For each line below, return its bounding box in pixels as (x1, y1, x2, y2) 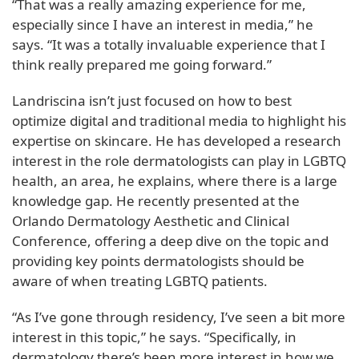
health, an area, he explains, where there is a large (12, 171, 337, 191)
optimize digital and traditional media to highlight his (12, 111, 346, 131)
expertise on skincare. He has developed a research (12, 131, 341, 151)
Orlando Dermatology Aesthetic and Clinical (12, 212, 289, 231)
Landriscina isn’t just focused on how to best (12, 91, 292, 111)
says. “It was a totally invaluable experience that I (12, 35, 325, 54)
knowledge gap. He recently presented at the (12, 192, 300, 211)
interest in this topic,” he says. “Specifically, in (12, 328, 296, 347)
